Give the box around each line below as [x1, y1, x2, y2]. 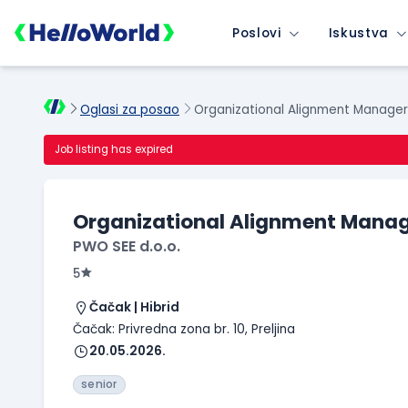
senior [81, 377, 117, 393]
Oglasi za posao [80, 101, 179, 119]
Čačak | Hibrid [89, 299, 179, 317]
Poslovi [232, 24, 281, 42]
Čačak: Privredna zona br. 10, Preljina [73, 321, 295, 339]
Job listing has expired [55, 142, 173, 158]
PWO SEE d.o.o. [73, 236, 180, 258]
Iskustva [328, 24, 390, 42]
